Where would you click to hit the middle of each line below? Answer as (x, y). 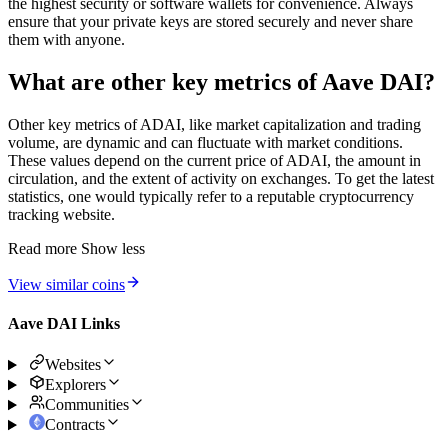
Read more (42, 248)
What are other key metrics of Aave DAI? (221, 81)
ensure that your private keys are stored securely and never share (210, 21)
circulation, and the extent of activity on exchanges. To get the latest (221, 178)
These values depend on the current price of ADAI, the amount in (214, 160)
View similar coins (66, 284)
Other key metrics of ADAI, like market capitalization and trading (214, 124)
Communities (86, 405)
